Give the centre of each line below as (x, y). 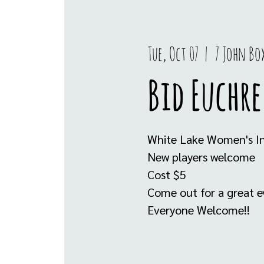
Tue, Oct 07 (173, 53)
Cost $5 (166, 174)
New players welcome (201, 157)
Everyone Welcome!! (198, 210)
